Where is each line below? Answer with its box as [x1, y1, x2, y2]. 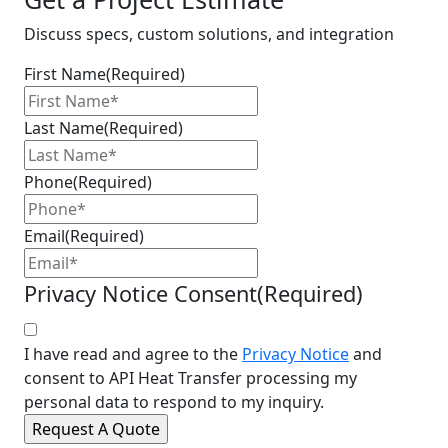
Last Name [24, 117, 104, 140]
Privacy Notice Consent [24, 279, 257, 309]
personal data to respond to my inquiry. [24, 391, 324, 414]
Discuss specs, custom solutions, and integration [24, 23, 394, 46]
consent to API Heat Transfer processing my [24, 367, 357, 390]
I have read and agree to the [24, 343, 242, 366]
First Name [24, 63, 106, 86]
